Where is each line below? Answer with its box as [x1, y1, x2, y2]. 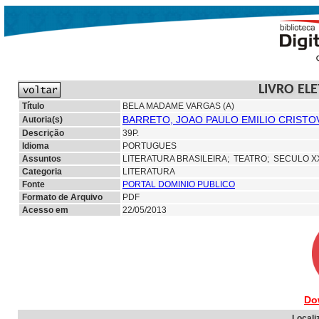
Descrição [22, 128, 64, 138]
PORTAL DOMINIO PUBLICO [122, 179, 235, 189]
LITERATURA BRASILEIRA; [122, 154, 234, 164]
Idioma [22, 141, 49, 151]
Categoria [22, 167, 62, 177]
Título [22, 101, 44, 111]
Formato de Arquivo [22, 192, 103, 202]
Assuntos [22, 154, 61, 164]
